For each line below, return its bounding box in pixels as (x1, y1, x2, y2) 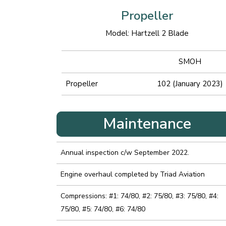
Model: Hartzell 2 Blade (105, 28, 189, 38)
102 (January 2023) (157, 78, 223, 89)
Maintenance (103, 114, 192, 135)
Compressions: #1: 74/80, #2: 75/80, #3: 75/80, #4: (61, 191, 218, 201)
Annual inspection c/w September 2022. (61, 148, 189, 158)
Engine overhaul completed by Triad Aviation (61, 169, 205, 180)
